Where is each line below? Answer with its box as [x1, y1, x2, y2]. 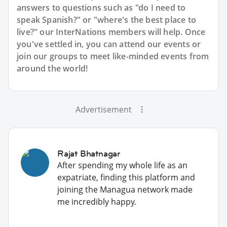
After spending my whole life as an [57, 159, 187, 171]
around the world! [17, 62, 88, 74]
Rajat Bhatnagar [57, 147, 120, 159]
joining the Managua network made [57, 183, 193, 195]
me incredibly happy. [57, 196, 136, 207]
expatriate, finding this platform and [57, 171, 195, 183]
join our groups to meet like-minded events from [17, 50, 209, 62]
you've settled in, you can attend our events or [17, 38, 201, 50]
